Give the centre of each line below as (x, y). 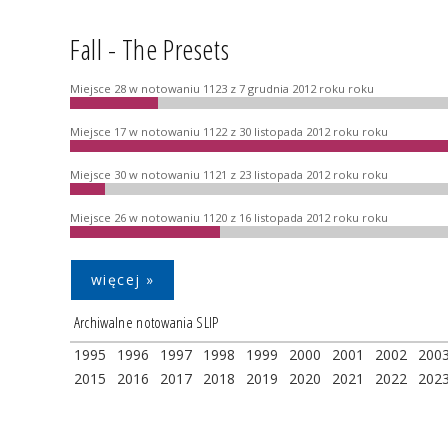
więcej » (123, 279)
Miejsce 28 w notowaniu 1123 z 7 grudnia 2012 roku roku (222, 88)
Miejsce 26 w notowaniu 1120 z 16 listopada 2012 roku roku (229, 217)
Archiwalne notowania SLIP (146, 323)
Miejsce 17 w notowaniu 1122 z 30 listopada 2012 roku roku (229, 131)
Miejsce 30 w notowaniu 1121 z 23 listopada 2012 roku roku (229, 174)
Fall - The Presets (150, 48)
